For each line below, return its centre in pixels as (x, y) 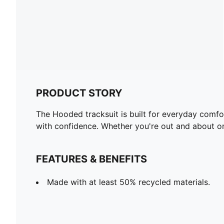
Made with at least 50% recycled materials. (128, 182)
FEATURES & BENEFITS (91, 159)
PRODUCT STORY (79, 93)
